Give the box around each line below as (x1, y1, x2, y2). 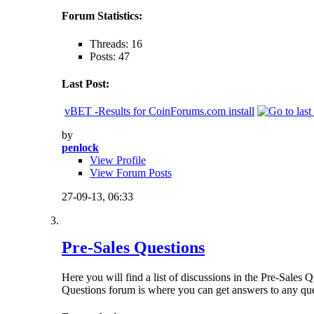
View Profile (90, 154, 146, 167)
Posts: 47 (90, 50, 130, 62)
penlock (62, 142, 99, 154)
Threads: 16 (90, 37, 142, 50)
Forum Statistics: (62, 10, 142, 22)
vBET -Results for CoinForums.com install (64, 105, 254, 118)
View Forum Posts (90, 167, 172, 179)
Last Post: (62, 77, 109, 90)
